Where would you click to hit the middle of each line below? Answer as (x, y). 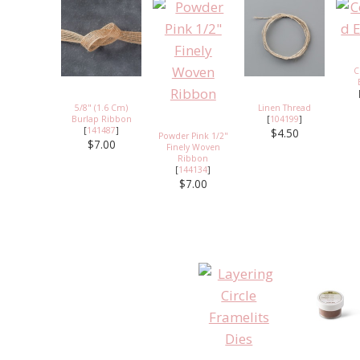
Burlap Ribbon (101, 119)
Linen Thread (285, 107)
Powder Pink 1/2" (193, 135)
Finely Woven (193, 147)
